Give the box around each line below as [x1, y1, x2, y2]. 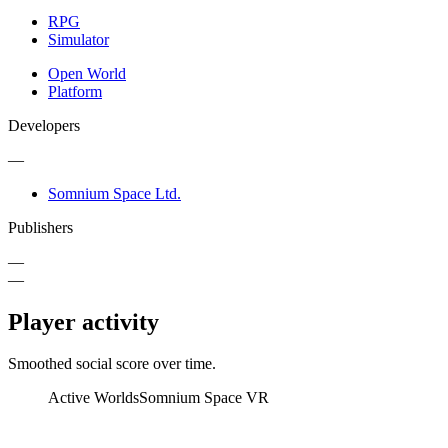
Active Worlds [48, 389, 139, 407]
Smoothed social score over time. [8, 355, 216, 373]
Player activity [8, 308, 159, 335]
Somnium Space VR [139, 389, 269, 407]
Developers [8, 116, 80, 134]
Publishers [8, 218, 73, 236]
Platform [48, 82, 102, 100]
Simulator [48, 30, 109, 48]
